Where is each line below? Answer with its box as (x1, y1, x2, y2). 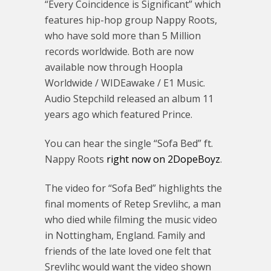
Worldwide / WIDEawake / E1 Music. (45, 76, 205, 90)
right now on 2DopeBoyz (106, 152, 220, 166)
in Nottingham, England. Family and (45, 229, 205, 242)
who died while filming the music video (45, 213, 217, 226)
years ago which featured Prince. (45, 108, 192, 121)
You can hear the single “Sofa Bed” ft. (45, 137, 213, 150)
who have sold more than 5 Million (45, 29, 201, 42)
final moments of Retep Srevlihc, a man (45, 197, 221, 211)
